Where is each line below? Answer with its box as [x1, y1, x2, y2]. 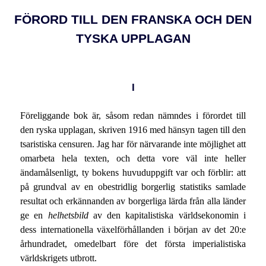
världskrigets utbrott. [20, 252, 97, 263]
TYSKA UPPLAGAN [75, 31, 191, 46]
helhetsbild [47, 210, 88, 220]
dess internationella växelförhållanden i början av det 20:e [20, 224, 246, 235]
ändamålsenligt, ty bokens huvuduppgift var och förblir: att [20, 167, 246, 178]
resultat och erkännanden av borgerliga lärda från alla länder [20, 195, 246, 206]
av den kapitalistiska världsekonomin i [88, 210, 246, 220]
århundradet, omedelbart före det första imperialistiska [20, 238, 246, 249]
